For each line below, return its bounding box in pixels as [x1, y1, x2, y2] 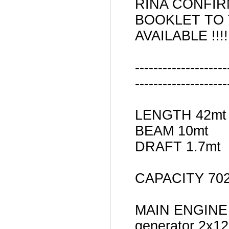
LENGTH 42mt [134, 107, 226, 123]
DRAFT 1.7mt [134, 139, 221, 155]
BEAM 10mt [134, 123, 209, 139]
